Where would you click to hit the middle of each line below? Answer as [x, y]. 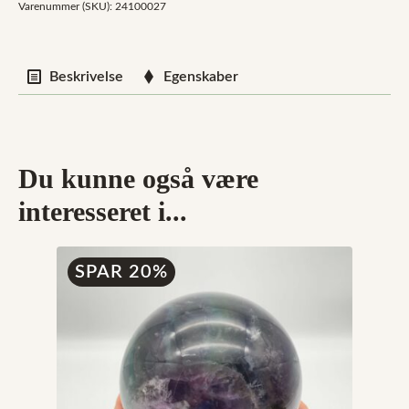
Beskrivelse [86, 77]
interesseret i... [103, 211]
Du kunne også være [138, 178]
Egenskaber [201, 77]
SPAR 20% [121, 272]
